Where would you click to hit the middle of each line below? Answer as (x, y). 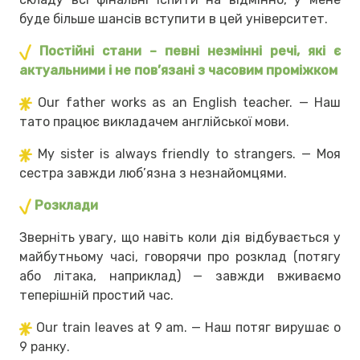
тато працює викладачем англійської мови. (154, 122)
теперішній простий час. (96, 296)
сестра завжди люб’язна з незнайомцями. (153, 174)
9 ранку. (45, 347)
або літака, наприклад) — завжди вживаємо (180, 276)
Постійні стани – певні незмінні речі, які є (190, 51)
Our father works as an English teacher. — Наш (190, 103)
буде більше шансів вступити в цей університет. (174, 19)
